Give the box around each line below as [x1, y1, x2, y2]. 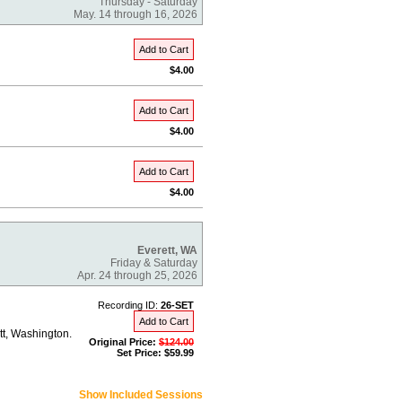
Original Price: [89, 336, 159, 347]
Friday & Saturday [110, 257, 197, 269]
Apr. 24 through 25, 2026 [77, 269, 197, 282]
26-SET [161, 300, 194, 310]
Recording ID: [98, 300, 161, 310]
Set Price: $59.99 [117, 347, 194, 358]
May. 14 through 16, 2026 [74, 8, 197, 21]
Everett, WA [137, 244, 197, 257]
